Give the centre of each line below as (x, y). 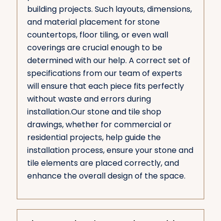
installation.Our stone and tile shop (94, 111)
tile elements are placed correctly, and (103, 163)
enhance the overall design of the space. (106, 176)
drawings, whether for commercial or (99, 124)
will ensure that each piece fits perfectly (105, 86)
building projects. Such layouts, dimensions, (109, 9)
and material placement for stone (93, 22)
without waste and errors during (89, 99)
